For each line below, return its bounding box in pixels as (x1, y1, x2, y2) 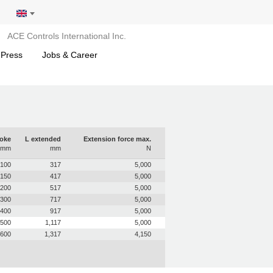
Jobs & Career (42, 50, 97, 60)
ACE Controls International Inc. (7, 30, 126, 41)
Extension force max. (83, 135, 151, 143)
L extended (24, 135, 61, 143)
